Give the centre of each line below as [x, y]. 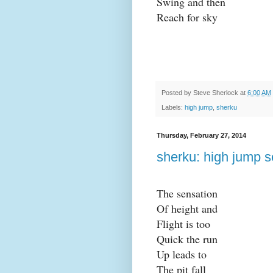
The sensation [187, 193]
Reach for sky [187, 17]
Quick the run [187, 239]
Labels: [173, 108]
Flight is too [183, 224]
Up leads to [182, 254]
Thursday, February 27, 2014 [201, 136]
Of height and [187, 209]
